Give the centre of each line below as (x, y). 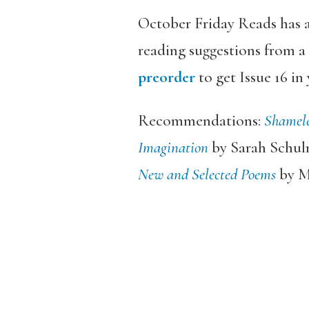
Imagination (173, 148)
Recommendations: (201, 121)
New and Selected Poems (207, 175)
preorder (166, 77)
